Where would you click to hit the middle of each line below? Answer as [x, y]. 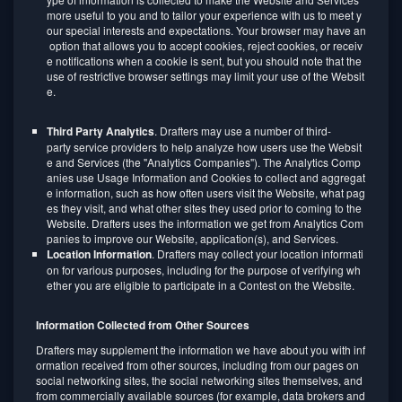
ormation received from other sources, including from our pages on [199, 365]
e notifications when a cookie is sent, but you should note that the [205, 61]
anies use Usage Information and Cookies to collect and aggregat [206, 177]
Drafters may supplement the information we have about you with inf [201, 350]
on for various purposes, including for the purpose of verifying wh [204, 270]
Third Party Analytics [100, 131]
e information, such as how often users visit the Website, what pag [206, 192]
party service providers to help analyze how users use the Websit [204, 147]
